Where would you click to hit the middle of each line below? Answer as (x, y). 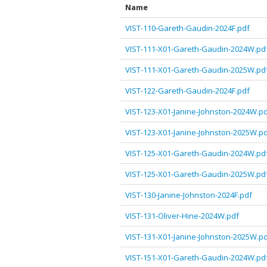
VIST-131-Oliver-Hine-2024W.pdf (182, 216)
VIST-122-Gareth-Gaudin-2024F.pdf (187, 91)
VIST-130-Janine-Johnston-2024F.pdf (189, 195)
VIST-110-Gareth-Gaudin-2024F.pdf (187, 28)
